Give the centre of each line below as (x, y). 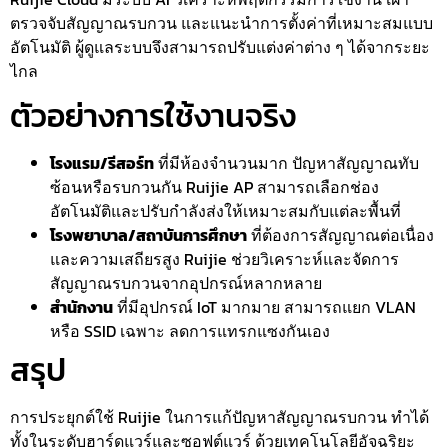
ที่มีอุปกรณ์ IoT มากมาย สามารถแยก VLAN (264, 307)
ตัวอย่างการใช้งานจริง (153, 116)
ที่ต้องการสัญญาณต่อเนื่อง (340, 235)
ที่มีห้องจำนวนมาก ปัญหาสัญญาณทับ (286, 163)
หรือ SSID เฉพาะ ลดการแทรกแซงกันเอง (190, 331)
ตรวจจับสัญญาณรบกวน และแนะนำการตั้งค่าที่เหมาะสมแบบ (221, 22)
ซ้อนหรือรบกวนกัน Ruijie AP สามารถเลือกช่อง (214, 187)
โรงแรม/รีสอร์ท (102, 163)
